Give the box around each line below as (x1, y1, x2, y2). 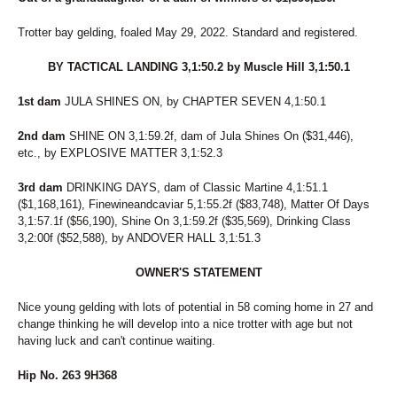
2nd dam (18, 129, 66, 143)
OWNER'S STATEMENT (135, 266, 262, 279)
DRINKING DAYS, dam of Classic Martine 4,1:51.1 (63, 181, 328, 194)
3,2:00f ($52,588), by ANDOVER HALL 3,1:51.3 (18, 231, 261, 245)
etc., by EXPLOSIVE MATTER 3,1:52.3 (18, 146, 222, 160)
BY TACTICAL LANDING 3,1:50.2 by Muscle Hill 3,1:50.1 (47, 60, 350, 74)
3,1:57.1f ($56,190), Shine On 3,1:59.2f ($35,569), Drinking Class (18, 214, 351, 228)
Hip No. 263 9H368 (18, 369, 117, 382)
